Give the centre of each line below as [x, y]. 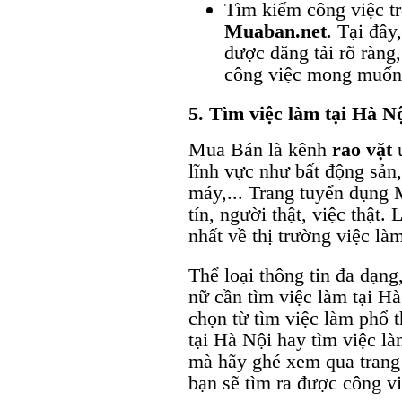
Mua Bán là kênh [260, 149]
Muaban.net [275, 31]
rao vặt [362, 149]
